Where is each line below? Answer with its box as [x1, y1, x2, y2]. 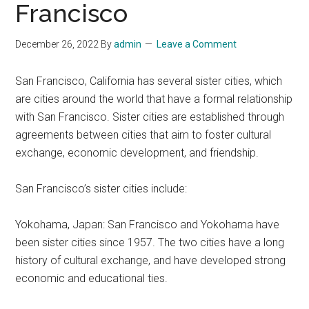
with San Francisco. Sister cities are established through [15, 110, 285, 123]
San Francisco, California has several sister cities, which [15, 74, 283, 88]
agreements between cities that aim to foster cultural [15, 128, 272, 141]
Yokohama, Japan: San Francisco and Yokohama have [15, 218, 280, 231]
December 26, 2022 [15, 39, 99, 50]
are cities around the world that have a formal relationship [15, 92, 293, 106]
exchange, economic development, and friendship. [15, 146, 259, 159]
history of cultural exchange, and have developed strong [15, 254, 286, 267]
